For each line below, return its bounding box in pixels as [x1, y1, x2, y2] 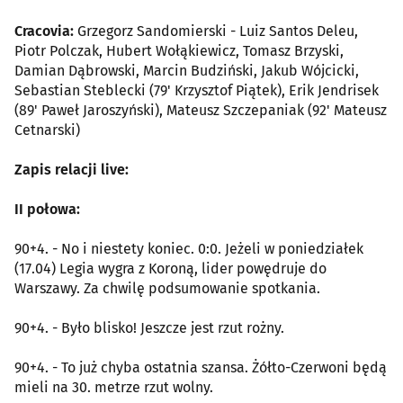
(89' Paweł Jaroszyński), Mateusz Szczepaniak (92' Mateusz [14, 101, 387, 119]
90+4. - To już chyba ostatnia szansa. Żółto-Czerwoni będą [14, 358, 387, 376]
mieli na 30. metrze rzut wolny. [14, 378, 213, 396]
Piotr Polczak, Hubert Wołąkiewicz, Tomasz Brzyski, [14, 41, 344, 59]
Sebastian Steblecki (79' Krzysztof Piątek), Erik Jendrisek [14, 81, 379, 99]
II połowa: [14, 200, 80, 218]
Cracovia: [14, 22, 74, 40]
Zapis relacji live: [14, 160, 129, 178]
